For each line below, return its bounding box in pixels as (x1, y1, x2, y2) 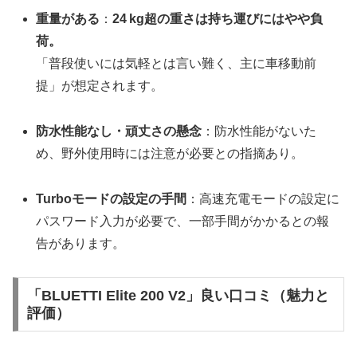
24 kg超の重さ (112, 12, 196, 26)
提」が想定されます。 (36, 79, 164, 93)
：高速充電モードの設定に (186, 191, 340, 206)
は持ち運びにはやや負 (195, 12, 324, 26)
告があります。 (36, 236, 126, 250)
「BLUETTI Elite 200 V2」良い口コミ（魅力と (26, 288, 329, 304)
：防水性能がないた (202, 124, 317, 138)
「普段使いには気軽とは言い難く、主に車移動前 (36, 57, 317, 71)
